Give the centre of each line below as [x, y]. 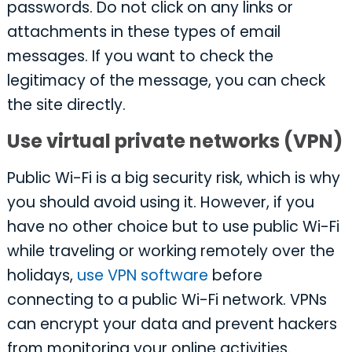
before [235, 276]
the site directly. [66, 105]
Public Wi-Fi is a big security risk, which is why [173, 178]
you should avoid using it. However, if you [160, 203]
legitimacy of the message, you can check [166, 81]
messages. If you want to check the [140, 57]
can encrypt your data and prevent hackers [172, 324]
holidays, [42, 276]
